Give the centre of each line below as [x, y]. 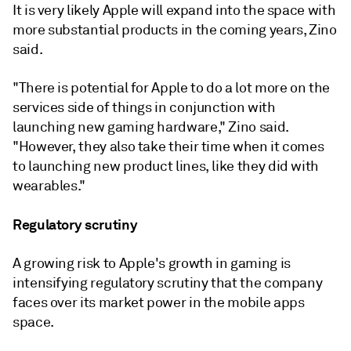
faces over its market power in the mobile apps [159, 302]
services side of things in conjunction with [144, 107]
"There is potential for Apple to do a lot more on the [171, 87]
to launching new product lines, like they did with [166, 166]
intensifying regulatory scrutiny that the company [168, 282]
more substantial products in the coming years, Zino [175, 29]
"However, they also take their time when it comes [168, 146]
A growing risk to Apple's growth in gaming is [152, 263]
